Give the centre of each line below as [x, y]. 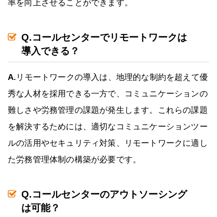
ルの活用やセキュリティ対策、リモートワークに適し [108, 143]
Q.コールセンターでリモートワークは [104, 38]
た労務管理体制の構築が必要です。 [75, 160]
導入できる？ [50, 51]
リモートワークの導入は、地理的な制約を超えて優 [112, 77]
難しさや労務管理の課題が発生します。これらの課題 [108, 110]
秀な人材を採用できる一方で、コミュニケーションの [108, 94]
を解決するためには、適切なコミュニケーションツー [108, 127]
